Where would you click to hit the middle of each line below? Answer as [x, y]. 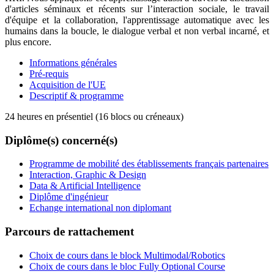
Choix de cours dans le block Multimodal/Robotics [127, 255]
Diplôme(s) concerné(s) [61, 140]
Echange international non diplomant [100, 208]
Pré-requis [49, 73]
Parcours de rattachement [69, 231]
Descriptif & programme [76, 95]
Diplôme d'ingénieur [69, 197]
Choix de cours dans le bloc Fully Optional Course [127, 266]
